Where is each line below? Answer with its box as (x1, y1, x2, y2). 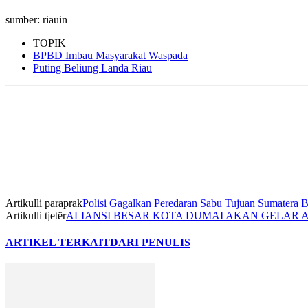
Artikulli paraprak (5, 197, 82, 209)
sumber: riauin (5, 13, 67, 25)
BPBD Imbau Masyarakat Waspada (33, 49, 188, 61)
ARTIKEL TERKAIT (5, 236, 110, 249)
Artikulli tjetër (5, 209, 66, 221)
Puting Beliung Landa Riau (33, 61, 152, 74)
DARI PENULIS (110, 236, 190, 249)
